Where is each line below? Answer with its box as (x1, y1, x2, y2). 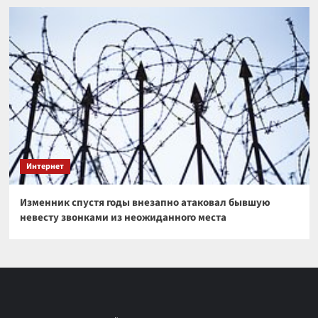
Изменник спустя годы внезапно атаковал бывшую (19, 195, 270, 210)
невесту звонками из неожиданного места (19, 210, 226, 225)
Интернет (26, 160, 64, 172)
